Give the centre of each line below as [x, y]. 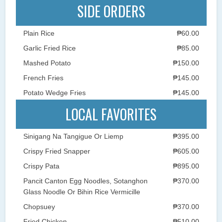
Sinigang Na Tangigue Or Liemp [73, 136]
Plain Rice [39, 33]
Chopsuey [39, 206]
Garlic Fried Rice [49, 48]
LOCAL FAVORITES [111, 114]
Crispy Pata [41, 166]
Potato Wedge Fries [54, 92]
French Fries [43, 78]
